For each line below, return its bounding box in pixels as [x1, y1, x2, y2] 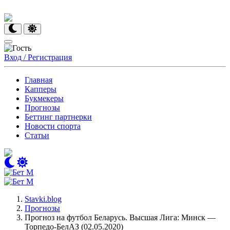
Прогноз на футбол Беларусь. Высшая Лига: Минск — [25, 213, 216, 222]
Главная [25, 75, 52, 84]
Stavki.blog [25, 195, 62, 203]
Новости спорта [25, 122, 81, 130]
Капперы [25, 85, 56, 93]
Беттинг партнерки [25, 112, 92, 121]
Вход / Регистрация [4, 53, 72, 62]
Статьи [25, 131, 49, 140]
